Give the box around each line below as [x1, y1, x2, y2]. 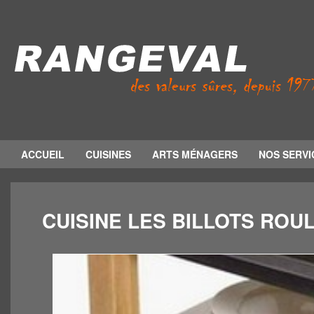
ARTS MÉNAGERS [152, 147, 238, 161]
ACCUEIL [21, 147, 64, 161]
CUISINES [86, 147, 131, 161]
